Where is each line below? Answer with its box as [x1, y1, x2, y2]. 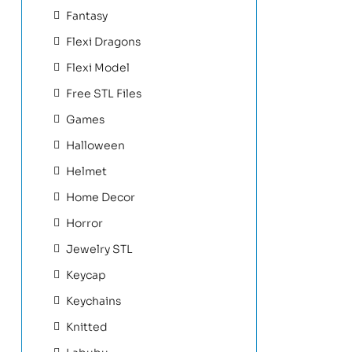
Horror [66, 215, 103, 230]
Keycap [66, 267, 106, 282]
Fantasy [66, 8, 108, 23]
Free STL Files [66, 86, 141, 101]
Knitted [66, 319, 108, 334]
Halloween [66, 137, 125, 152]
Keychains [66, 293, 121, 308]
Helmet [66, 163, 107, 178]
